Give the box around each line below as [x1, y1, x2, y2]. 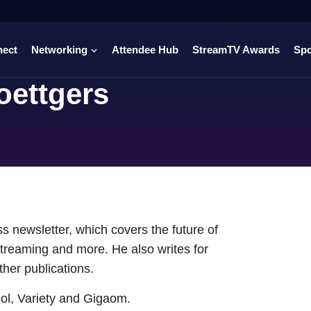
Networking [31, 43, 87, 56]
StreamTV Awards [192, 43, 280, 56]
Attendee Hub [112, 43, 178, 56]
